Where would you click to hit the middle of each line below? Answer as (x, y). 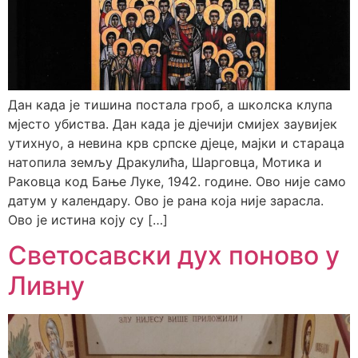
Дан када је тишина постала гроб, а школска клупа (170, 104)
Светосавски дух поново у (174, 256)
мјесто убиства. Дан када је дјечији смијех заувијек (173, 123)
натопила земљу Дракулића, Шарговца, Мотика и (165, 162)
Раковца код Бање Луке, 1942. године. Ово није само (177, 181)
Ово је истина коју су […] (88, 219)
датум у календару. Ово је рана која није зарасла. (166, 200)
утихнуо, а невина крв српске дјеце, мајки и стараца (176, 143)
